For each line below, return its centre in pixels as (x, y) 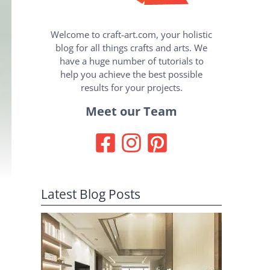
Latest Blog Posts (91, 194)
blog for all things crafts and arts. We (131, 48)
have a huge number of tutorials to (131, 61)
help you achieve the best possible (131, 74)
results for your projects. (131, 88)
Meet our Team (131, 111)
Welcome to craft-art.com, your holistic (131, 35)
